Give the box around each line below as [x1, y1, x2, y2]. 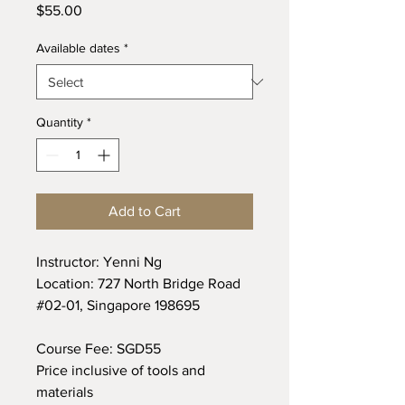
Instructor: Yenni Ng [36, 254, 162, 269]
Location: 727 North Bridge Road [36, 276, 240, 291]
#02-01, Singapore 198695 [36, 297, 200, 313]
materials [36, 384, 93, 400]
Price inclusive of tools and [36, 363, 205, 378]
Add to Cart [108, 203, 181, 219]
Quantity [36, 115, 83, 129]
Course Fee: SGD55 [36, 341, 161, 356]
